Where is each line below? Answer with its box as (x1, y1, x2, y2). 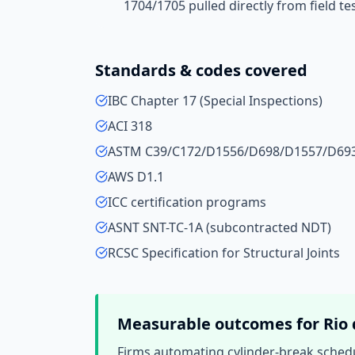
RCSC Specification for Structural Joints (108, 244, 340, 261)
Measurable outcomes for (117, 313, 323, 334)
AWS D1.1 (108, 168, 164, 185)
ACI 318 (108, 117, 152, 135)
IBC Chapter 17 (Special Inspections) (108, 92, 323, 109)
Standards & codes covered (95, 59, 307, 81)
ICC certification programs (108, 193, 266, 211)
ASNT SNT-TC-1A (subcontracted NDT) (108, 219, 331, 236)
